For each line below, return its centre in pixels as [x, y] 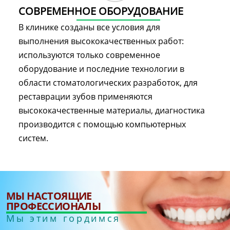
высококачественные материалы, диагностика [112, 110]
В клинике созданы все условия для [89, 27]
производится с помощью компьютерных [102, 124]
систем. [33, 138]
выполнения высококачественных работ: [101, 41]
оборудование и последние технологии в [101, 69]
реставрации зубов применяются [85, 96]
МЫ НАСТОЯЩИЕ [49, 196]
